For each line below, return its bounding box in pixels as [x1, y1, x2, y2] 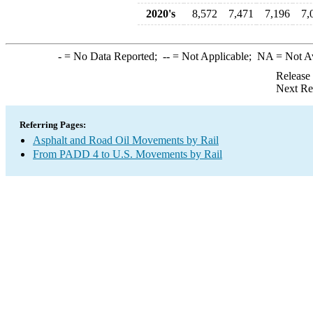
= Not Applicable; [169, 50, 257, 62]
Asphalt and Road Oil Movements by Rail [33, 134, 219, 146]
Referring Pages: [20, 119, 86, 130]
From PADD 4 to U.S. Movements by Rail [33, 148, 222, 160]
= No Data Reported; [61, 50, 163, 62]
